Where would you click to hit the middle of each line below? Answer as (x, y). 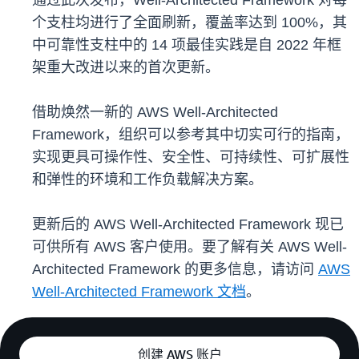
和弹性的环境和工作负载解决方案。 (147, 180)
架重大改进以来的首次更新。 (126, 68)
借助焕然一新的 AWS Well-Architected (155, 113)
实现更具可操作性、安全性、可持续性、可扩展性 (191, 157)
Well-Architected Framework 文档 (139, 292)
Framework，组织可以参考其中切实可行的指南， (191, 135)
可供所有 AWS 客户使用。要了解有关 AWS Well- (190, 247)
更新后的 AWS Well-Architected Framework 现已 (188, 225)
